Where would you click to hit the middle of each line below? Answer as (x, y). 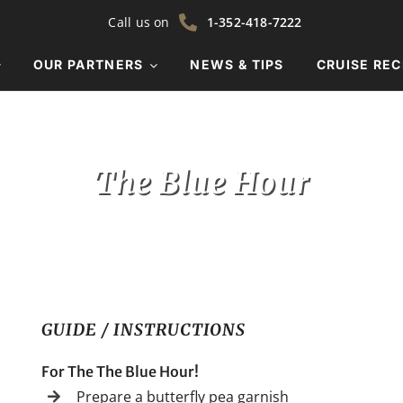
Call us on (139, 22)
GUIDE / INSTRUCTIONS (144, 329)
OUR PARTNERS (88, 64)
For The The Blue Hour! (121, 371)
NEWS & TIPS (237, 64)
